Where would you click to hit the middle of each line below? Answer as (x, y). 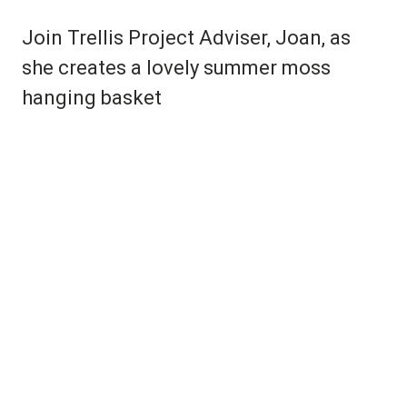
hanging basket (92, 97)
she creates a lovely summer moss (176, 67)
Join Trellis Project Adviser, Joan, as (186, 37)
